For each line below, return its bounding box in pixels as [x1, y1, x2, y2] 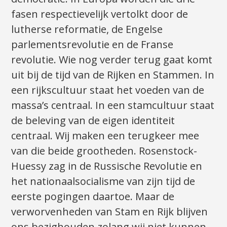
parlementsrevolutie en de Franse [11, 37, 174, 51]
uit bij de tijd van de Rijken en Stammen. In [11, 67, 215, 82]
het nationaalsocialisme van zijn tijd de [11, 174, 196, 188]
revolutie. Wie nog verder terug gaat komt [11, 52, 213, 66]
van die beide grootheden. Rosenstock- [11, 143, 198, 158]
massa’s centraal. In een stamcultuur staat [11, 98, 215, 112]
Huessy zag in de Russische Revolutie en [11, 159, 203, 173]
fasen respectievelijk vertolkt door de [11, 7, 188, 21]
